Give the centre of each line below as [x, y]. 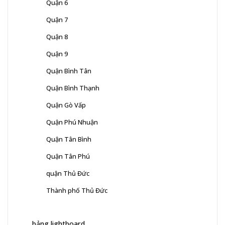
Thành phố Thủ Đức [77, 190]
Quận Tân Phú [68, 156]
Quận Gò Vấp [66, 105]
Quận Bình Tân [69, 71]
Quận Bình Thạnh [73, 88]
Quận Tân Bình [69, 139]
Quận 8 [57, 36]
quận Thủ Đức [68, 173]
